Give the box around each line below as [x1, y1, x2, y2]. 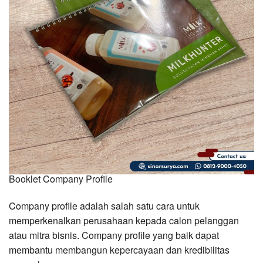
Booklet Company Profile [9, 172, 113, 186]
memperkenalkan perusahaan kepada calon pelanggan [9, 214, 239, 228]
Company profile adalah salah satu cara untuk [9, 199, 200, 213]
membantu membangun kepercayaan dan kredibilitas [9, 243, 230, 257]
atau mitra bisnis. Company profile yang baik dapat [9, 228, 219, 242]
